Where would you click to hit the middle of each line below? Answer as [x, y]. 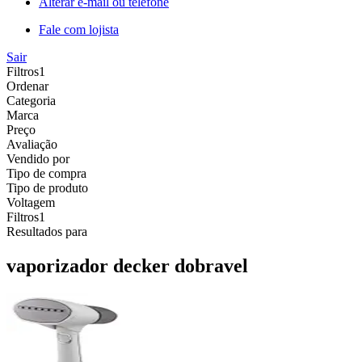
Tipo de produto [47, 187]
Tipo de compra [46, 173]
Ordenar [27, 86]
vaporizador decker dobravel [127, 265]
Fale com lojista [79, 29]
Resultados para [47, 231]
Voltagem [31, 202]
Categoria [31, 100]
